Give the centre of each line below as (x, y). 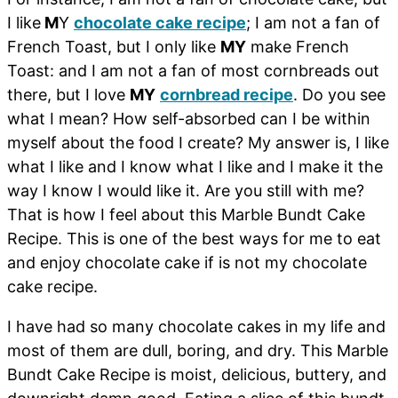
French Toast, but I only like (114, 47)
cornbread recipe (227, 95)
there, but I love (68, 95)
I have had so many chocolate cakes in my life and (196, 327)
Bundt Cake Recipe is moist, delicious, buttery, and (197, 375)
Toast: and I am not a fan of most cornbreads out (193, 71)
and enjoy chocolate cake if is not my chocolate (187, 263)
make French (298, 47)
